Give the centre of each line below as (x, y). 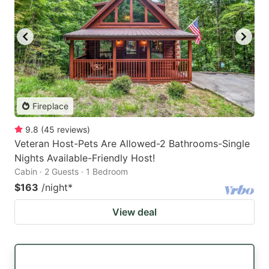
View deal (134, 212)
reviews (72, 129)
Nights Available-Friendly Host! (85, 158)
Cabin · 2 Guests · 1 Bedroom (71, 171)
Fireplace (50, 106)
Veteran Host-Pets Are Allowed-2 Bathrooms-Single (132, 143)
